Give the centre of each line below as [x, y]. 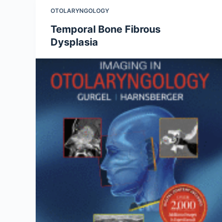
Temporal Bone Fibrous [106, 29]
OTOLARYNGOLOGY [80, 11]
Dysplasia [74, 42]
